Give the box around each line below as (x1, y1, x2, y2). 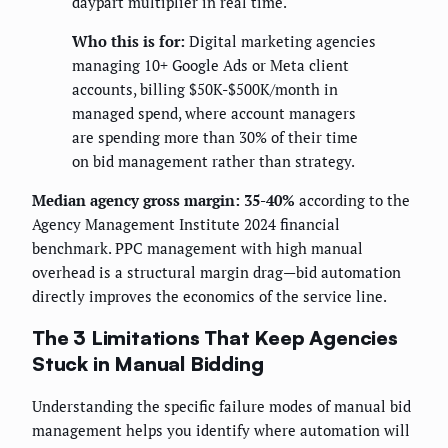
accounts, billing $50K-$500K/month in (72, 79, 338, 100)
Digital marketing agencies (185, 31, 376, 52)
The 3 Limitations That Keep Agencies (32, 325, 398, 351)
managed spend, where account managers (72, 103, 356, 124)
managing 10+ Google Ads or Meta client (72, 55, 349, 76)
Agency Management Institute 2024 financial (32, 214, 340, 235)
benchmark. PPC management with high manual (32, 238, 363, 259)
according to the (295, 190, 410, 211)
